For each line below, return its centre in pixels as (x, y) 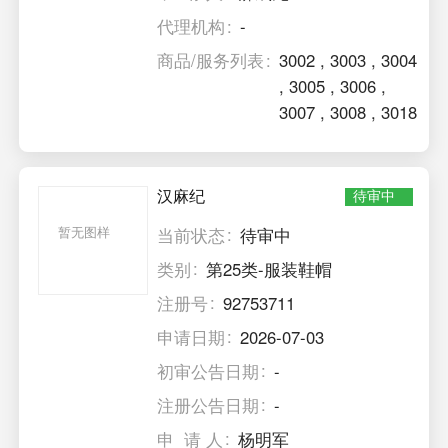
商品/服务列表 (211, 60)
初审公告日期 (208, 370)
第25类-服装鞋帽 (269, 268)
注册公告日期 (208, 404)
